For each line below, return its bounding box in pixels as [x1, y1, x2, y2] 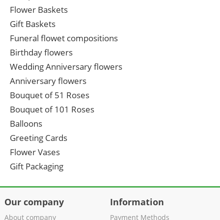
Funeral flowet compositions [10, 32, 118, 44]
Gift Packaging [10, 161, 63, 172]
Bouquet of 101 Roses [10, 104, 94, 115]
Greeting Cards [10, 132, 67, 144]
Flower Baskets [10, 4, 68, 16]
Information [110, 196, 164, 208]
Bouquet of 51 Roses [10, 89, 89, 101]
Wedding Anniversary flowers [10, 61, 122, 73]
